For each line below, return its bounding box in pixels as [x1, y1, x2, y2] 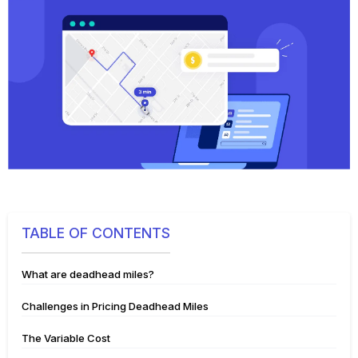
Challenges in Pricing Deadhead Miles [22, 300, 211, 313]
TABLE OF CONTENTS [22, 225, 170, 242]
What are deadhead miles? [22, 268, 159, 281]
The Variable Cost [22, 332, 115, 345]
